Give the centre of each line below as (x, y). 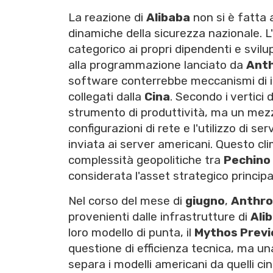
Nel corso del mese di (127, 201)
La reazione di (107, 18)
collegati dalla (106, 97)
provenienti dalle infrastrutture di (159, 217)
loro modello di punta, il (131, 233)
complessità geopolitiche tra (146, 160)
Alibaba (168, 18)
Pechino (247, 160)
